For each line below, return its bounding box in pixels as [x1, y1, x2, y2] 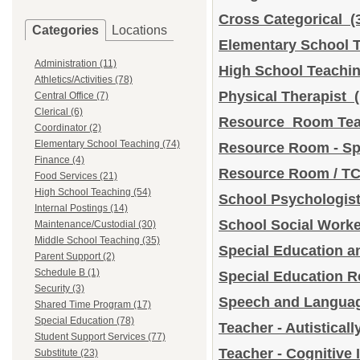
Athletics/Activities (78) [35, 74, 133, 85]
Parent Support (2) [35, 251, 115, 262]
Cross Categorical [219, 11, 350, 27]
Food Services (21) [35, 170, 117, 182]
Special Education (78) [35, 315, 134, 326]
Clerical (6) [35, 106, 83, 117]
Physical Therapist [219, 88, 354, 104]
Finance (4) [35, 154, 84, 166]
